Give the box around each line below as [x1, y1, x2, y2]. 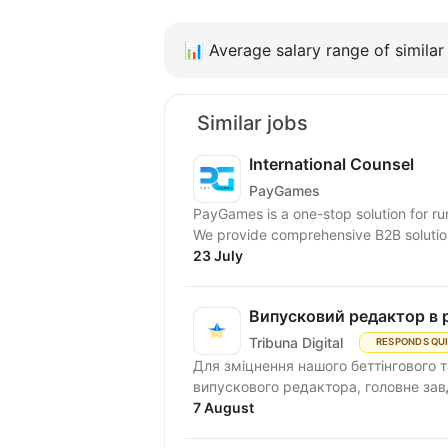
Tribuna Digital [249, 333, 343, 351]
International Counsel [249, 154, 414, 175]
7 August [193, 399, 254, 417]
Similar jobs [197, 111, 308, 136]
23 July [193, 247, 243, 265]
